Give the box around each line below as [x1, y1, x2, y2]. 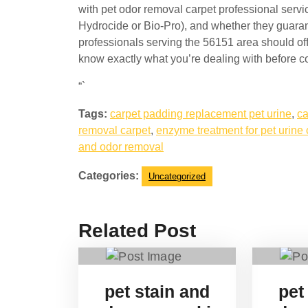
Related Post [78, 220, 196, 241]
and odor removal [78, 141, 164, 153]
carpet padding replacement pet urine [110, 108, 291, 120]
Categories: [78, 170, 139, 181]
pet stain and [104, 281, 210, 301]
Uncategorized [148, 171, 206, 181]
